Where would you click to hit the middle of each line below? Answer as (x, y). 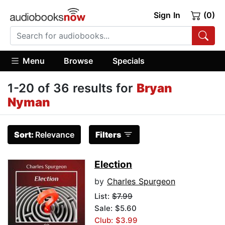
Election (113, 165)
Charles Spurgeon (141, 182)
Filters (108, 135)
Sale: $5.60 (116, 208)
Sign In (167, 15)
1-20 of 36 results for (72, 88)
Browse (79, 61)
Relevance (55, 135)
